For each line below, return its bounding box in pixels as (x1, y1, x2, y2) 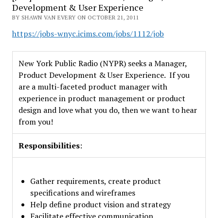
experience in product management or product (18, 93, 185, 104)
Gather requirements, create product (30, 176, 161, 186)
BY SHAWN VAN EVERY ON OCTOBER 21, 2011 (12, 14, 139, 21)
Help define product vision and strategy (30, 199, 171, 210)
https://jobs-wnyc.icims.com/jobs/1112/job (12, 28, 164, 39)
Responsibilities (18, 140, 80, 151)
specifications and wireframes (30, 187, 135, 198)
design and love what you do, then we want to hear (18, 105, 197, 115)
